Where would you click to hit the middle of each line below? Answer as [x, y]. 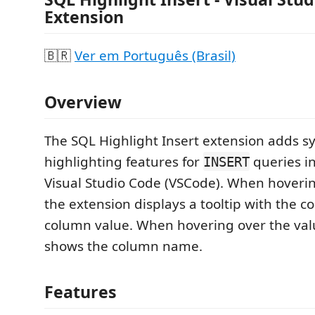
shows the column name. [123, 246]
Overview [83, 102]
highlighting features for [124, 161]
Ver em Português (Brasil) [155, 56]
